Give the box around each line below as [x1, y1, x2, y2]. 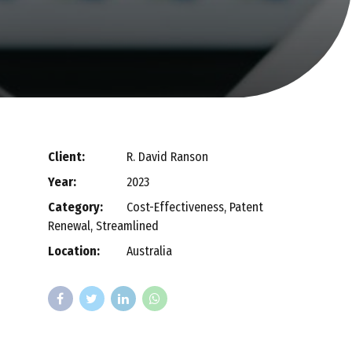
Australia [126, 244, 175, 259]
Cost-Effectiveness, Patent [126, 200, 263, 215]
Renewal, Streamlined [47, 218, 159, 234]
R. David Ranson [126, 149, 208, 165]
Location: [47, 244, 100, 259]
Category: [47, 200, 103, 215]
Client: [47, 149, 85, 165]
